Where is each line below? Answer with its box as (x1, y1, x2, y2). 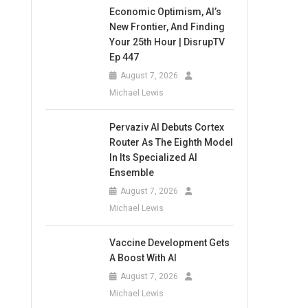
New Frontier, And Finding (109, 21, 225, 32)
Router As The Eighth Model (109, 137, 234, 148)
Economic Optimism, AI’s (109, 6, 222, 17)
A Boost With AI (109, 252, 177, 263)
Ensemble (109, 167, 155, 178)
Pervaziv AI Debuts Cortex (109, 122, 225, 133)
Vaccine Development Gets (109, 237, 230, 248)
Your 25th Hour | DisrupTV (109, 36, 225, 47)
